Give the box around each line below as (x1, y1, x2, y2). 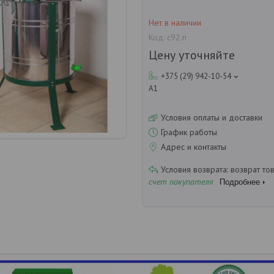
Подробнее (220, 177, 260, 187)
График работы (161, 126, 217, 138)
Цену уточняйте (149, 46, 235, 63)
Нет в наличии (149, 17, 201, 29)
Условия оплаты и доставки (161, 111, 262, 123)
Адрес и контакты (161, 141, 226, 152)
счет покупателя (149, 176, 213, 187)
